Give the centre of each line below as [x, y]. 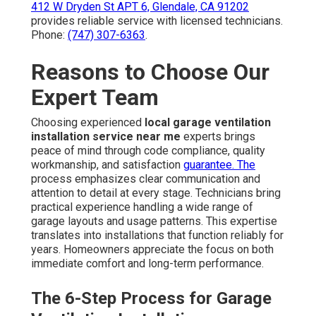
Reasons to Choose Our [150, 72]
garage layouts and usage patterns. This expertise [154, 221]
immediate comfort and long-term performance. [147, 263]
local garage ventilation [208, 122]
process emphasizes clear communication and [146, 178]
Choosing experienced [88, 122]
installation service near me [106, 136]
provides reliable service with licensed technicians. [157, 20]
